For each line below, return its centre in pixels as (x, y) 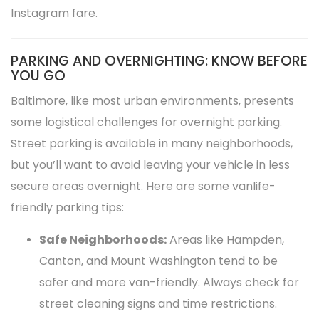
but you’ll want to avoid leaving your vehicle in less (150, 165)
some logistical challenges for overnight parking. (146, 122)
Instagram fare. (54, 13)
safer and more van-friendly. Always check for (169, 282)
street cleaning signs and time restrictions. (158, 304)
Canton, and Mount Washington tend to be (158, 261)
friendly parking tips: (67, 208)
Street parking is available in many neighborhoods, (152, 143)
